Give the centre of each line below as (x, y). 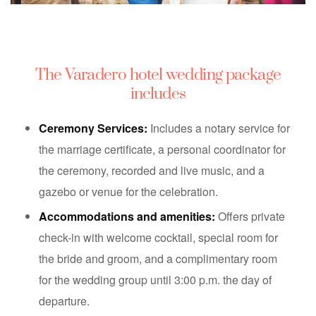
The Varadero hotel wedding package (158, 75)
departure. (64, 301)
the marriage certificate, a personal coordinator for (162, 150)
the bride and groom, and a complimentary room (158, 259)
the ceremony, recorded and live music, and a (152, 171)
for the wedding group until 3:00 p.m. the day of (155, 280)
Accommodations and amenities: (127, 217)
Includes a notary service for (219, 128)
